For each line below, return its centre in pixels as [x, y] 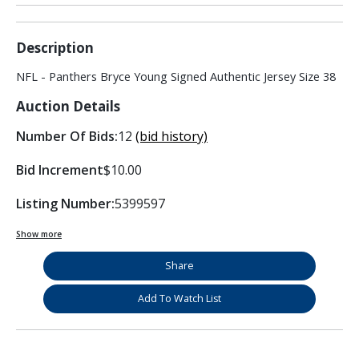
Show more [39, 234]
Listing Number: [65, 204]
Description [55, 48]
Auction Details [68, 107]
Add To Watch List [179, 299]
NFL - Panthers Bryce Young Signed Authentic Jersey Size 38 [176, 77]
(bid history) [171, 137]
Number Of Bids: [67, 137]
